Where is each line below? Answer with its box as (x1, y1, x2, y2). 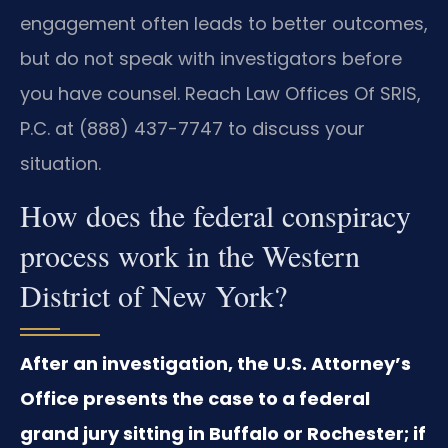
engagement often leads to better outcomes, (20, 10, 428, 36)
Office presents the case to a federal (20, 386, 370, 412)
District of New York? (20, 275, 287, 316)
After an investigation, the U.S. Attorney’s (20, 351, 411, 377)
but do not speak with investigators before (20, 45, 402, 71)
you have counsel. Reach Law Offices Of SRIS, (20, 80, 421, 106)
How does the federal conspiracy (20, 195, 411, 236)
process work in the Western (20, 235, 360, 276)
